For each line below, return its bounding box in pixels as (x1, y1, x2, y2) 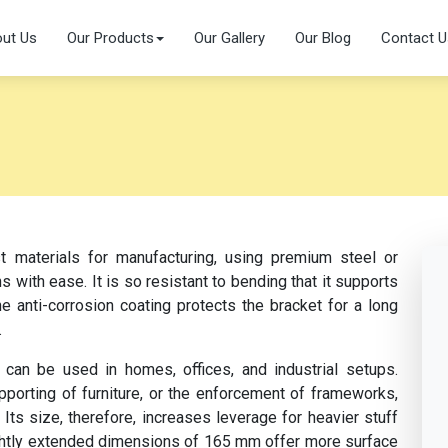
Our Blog (295, 29, 351, 47)
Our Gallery (194, 29, 265, 47)
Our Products (67, 29, 154, 47)
